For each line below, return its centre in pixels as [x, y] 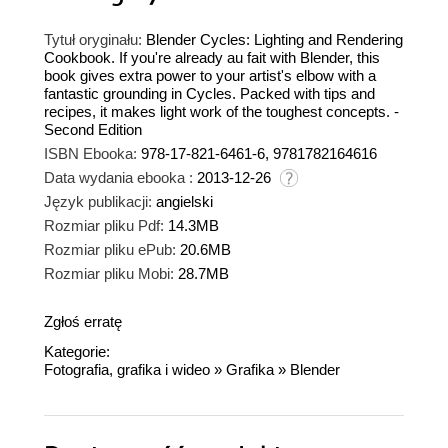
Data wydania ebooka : [118, 178]
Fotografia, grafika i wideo [127, 370]
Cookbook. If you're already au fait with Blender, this [212, 58]
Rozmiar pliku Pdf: [104, 226]
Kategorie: [77, 352]
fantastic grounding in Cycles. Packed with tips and [209, 94]
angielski [184, 202]
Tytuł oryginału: [93, 40]
